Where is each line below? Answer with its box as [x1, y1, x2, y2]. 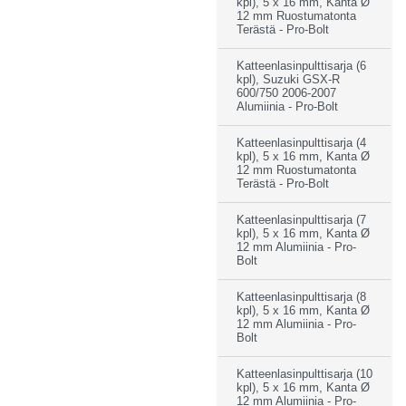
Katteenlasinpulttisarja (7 [237, 213, 366, 227]
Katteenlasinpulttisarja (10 [237, 367, 372, 381]
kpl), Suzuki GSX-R [237, 72, 340, 86]
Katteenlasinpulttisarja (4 [237, 136, 366, 150]
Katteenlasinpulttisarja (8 [237, 290, 366, 304]
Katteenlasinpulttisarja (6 [237, 59, 366, 72]
